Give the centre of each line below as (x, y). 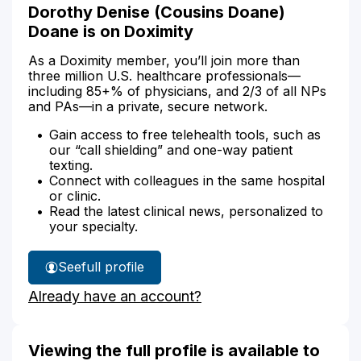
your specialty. (93, 226)
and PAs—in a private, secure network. (148, 106)
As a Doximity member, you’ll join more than (164, 60)
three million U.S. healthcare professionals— (164, 75)
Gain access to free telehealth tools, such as (185, 134)
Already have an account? (115, 296)
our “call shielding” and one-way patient (171, 149)
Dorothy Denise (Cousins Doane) (157, 12)
